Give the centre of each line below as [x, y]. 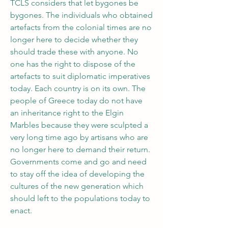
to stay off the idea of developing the [77, 174]
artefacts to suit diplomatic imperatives [80, 76]
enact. [22, 211]
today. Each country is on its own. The [78, 89]
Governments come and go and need [78, 162]
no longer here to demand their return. [80, 150]
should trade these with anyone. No [74, 52]
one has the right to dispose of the [73, 64]
